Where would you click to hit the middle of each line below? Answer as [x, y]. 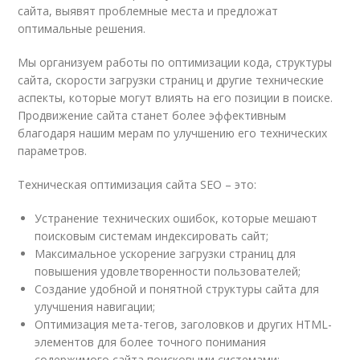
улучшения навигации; [95, 306]
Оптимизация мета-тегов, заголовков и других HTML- [184, 324]
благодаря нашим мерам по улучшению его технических [173, 133]
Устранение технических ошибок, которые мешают [176, 218]
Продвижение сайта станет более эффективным [152, 115]
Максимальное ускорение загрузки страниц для [166, 253]
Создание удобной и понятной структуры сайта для [177, 288]
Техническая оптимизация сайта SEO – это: [137, 184]
